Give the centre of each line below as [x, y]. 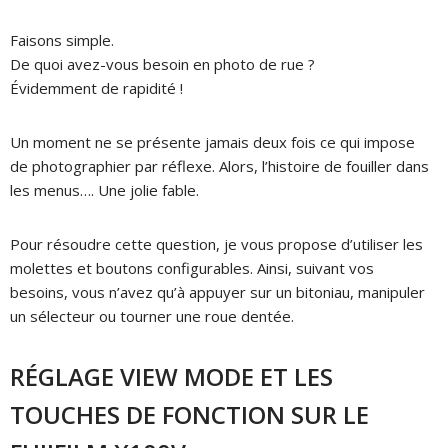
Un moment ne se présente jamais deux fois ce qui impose [212, 141]
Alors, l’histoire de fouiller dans [324, 165]
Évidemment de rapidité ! [96, 87]
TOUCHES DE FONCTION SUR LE [189, 414]
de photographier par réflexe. [114, 165]
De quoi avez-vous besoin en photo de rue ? [162, 63]
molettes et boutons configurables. [133, 267]
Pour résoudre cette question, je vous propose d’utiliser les [216, 243]
